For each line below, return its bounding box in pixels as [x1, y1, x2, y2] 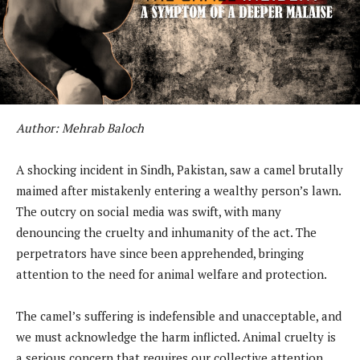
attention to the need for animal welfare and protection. [16, 266, 327, 283]
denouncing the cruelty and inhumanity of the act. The [16, 224, 317, 241]
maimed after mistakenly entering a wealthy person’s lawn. [16, 182, 341, 199]
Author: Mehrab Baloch [16, 120, 144, 137]
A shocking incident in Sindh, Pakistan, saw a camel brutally [16, 162, 343, 178]
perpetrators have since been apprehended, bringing [16, 245, 304, 262]
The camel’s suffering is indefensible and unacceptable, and [16, 308, 342, 325]
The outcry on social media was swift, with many [16, 203, 281, 220]
